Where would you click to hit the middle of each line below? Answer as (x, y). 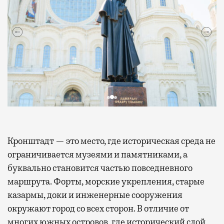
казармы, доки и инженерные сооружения (95, 195)
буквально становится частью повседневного (100, 168)
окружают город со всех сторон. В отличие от (98, 208)
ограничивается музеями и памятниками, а (97, 154)
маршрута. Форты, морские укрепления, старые (106, 181)
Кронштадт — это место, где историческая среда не (111, 141)
